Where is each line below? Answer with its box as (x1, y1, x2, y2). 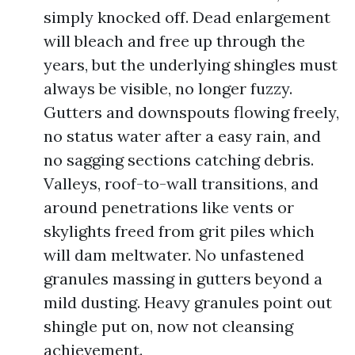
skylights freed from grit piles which (44, 221, 315, 241)
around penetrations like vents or (44, 197, 294, 217)
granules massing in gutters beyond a (44, 269, 323, 288)
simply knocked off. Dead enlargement (44, 7, 330, 27)
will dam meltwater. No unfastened (44, 245, 304, 265)
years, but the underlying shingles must (44, 55, 338, 74)
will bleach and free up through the (44, 31, 305, 51)
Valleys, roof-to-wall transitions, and (44, 174, 319, 193)
